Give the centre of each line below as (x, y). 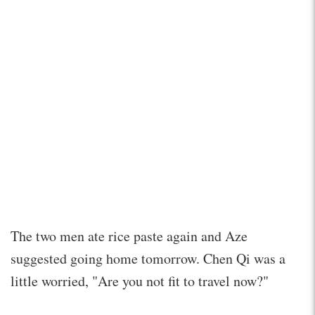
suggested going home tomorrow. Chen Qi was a (148, 258)
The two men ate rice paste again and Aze (129, 236)
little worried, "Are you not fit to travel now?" (140, 281)
